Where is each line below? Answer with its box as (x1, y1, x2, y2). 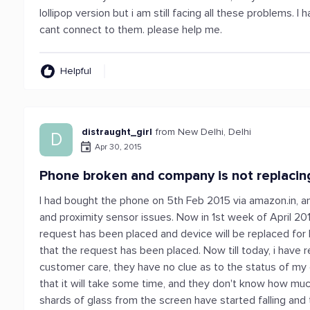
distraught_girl (82, 126, 153, 138)
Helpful (60, 65, 92, 77)
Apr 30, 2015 (95, 141, 143, 152)
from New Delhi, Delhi (156, 126, 252, 138)
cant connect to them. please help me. (39, 23, 223, 37)
